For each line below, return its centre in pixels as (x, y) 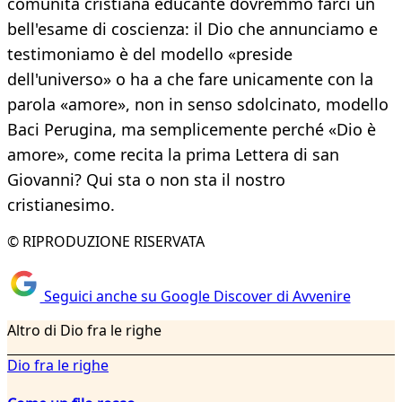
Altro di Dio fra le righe (84, 330)
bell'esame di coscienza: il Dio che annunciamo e (192, 29)
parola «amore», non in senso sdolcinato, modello (198, 105)
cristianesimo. (61, 205)
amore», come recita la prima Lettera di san (173, 155)
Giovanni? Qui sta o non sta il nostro (146, 180)
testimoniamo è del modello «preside (150, 54)
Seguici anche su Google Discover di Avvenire (195, 296)
